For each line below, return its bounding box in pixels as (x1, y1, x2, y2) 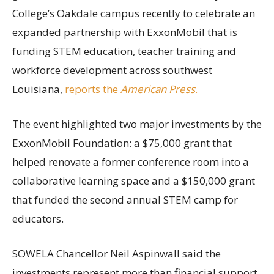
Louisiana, (12, 81, 65, 96)
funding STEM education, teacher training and (12, 43, 236, 58)
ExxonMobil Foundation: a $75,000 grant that (12, 135, 232, 150)
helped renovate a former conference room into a (12, 154, 249, 169)
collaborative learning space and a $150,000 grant (12, 173, 255, 188)
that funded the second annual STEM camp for (12, 192, 238, 207)
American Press (120, 81, 195, 96)
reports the (65, 81, 120, 96)
